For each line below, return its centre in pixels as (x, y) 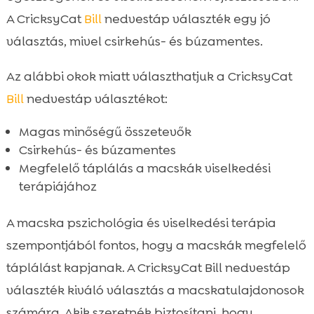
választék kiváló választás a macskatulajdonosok (155, 290)
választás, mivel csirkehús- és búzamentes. (134, 41)
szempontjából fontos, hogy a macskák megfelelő (156, 245)
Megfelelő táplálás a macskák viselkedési (144, 168)
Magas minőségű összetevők (105, 131)
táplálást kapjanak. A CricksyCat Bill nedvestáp (148, 267)
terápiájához (57, 186)
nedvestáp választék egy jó (186, 19)
